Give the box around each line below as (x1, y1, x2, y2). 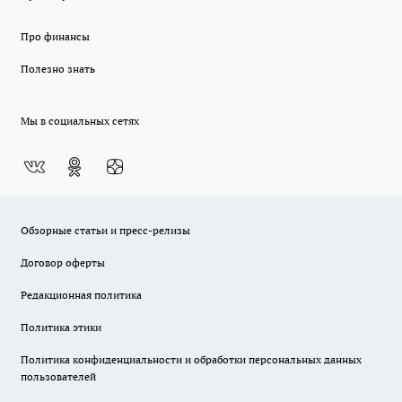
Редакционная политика (21, 288, 142, 302)
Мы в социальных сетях (21, 114, 139, 128)
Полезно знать (21, 62, 95, 76)
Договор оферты (21, 256, 105, 270)
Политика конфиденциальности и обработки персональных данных (21, 353, 362, 367)
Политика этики (21, 320, 101, 335)
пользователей (21, 370, 96, 384)
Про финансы (21, 30, 90, 44)
